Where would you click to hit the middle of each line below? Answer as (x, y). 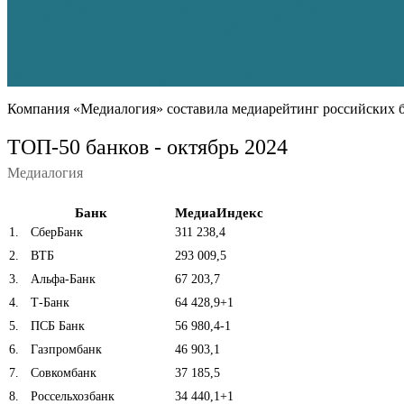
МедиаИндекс (219, 212)
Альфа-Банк (61, 279)
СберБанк (55, 232)
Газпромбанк (64, 349)
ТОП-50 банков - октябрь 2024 (147, 147)
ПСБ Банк (56, 326)
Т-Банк (48, 302)
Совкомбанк (62, 372)
